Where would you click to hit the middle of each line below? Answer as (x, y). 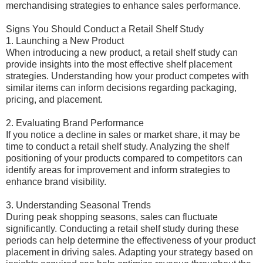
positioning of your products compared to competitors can (124, 158)
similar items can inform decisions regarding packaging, (121, 88)
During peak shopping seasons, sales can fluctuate (112, 217)
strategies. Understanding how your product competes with (127, 76)
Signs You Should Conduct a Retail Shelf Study (105, 29)
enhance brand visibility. (56, 182)
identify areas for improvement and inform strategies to (118, 170)
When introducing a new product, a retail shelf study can (122, 53)
